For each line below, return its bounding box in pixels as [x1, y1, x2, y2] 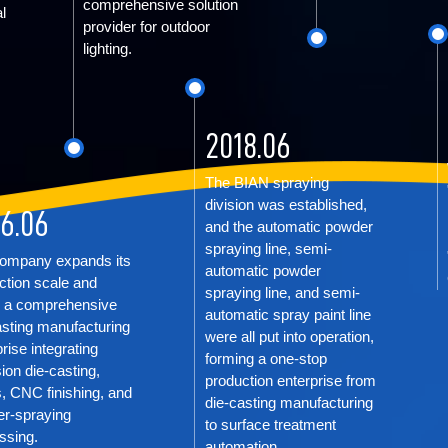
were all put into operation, [204, 328, 374, 345]
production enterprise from [204, 372, 376, 389]
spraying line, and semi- [204, 284, 360, 301]
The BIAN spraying [204, 174, 329, 191]
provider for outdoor [83, 18, 211, 35]
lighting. [83, 40, 133, 57]
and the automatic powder [204, 218, 373, 235]
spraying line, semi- [204, 240, 332, 257]
